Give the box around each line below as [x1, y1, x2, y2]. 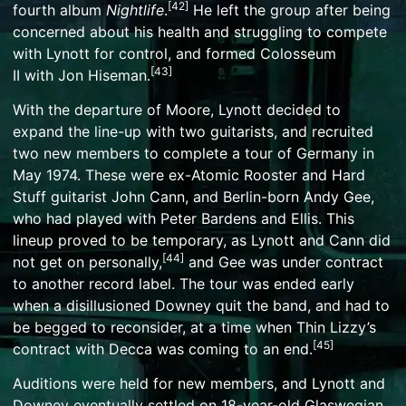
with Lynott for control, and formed [13, 43, 260, 63]
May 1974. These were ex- [13, 165, 191, 184]
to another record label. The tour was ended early [13, 274, 354, 293]
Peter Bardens [160, 208, 256, 227]
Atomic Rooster [191, 165, 297, 184]
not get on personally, [13, 252, 162, 271]
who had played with [13, 208, 160, 227]
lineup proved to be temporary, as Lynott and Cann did [13, 230, 391, 249]
